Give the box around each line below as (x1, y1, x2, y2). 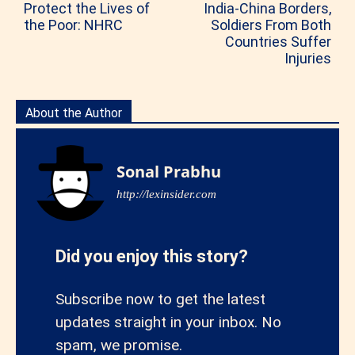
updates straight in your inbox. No (55, 313, 281, 332)
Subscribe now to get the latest (55, 290, 265, 309)
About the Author (25, 105, 122, 121)
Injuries (284, 50, 331, 67)
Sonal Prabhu (116, 161, 221, 183)
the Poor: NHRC (24, 17, 123, 34)
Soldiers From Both (210, 17, 331, 34)
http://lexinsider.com (116, 188, 216, 201)
